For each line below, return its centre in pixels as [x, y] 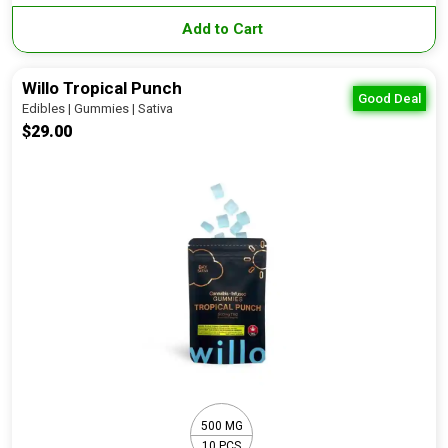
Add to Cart [224, 29]
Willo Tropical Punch [102, 88]
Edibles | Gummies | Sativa [97, 108]
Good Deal [389, 98]
